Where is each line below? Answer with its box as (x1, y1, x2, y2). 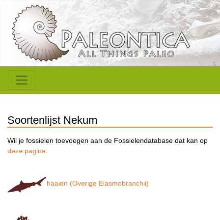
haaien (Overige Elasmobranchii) (47, 179, 149, 188)
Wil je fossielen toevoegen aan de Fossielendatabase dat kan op (7, 137, 208, 145)
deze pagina (7, 147, 46, 155)
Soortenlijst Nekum (7, 114, 97, 127)
